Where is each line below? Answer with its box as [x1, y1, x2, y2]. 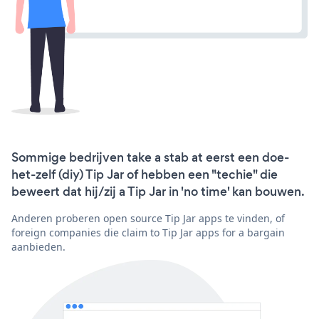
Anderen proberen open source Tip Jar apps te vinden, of [11, 211, 285, 225]
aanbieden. [11, 239, 66, 253]
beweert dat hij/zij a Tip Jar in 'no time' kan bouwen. [11, 182, 305, 200]
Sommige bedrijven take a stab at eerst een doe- [11, 148, 289, 166]
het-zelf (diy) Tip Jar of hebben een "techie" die [11, 165, 278, 183]
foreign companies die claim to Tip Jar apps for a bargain [11, 225, 285, 239]
